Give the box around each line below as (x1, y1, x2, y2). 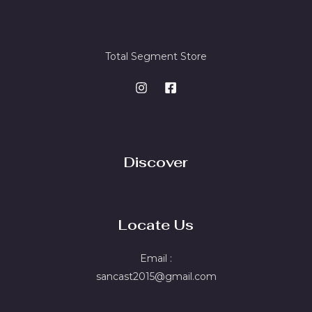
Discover (124, 153, 188, 171)
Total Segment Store (105, 50, 207, 63)
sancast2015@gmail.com (95, 270, 217, 283)
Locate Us (118, 216, 194, 234)
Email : (140, 252, 172, 265)
